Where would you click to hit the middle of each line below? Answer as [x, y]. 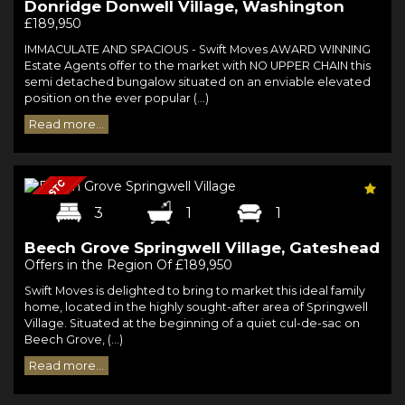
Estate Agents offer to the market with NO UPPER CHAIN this [198, 66]
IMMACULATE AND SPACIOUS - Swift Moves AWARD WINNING [198, 50]
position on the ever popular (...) [117, 99]
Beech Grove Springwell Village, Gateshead [202, 247]
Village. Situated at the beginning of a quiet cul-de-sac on [192, 323]
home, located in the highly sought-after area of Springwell [196, 306]
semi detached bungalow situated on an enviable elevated [198, 82]
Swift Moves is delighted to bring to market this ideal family [195, 290]
